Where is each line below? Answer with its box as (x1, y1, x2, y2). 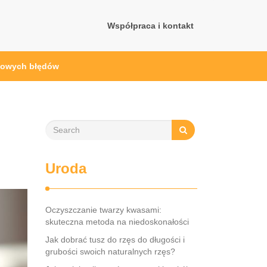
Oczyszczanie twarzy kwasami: (45, 205, 162, 215)
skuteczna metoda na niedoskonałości (45, 217, 189, 226)
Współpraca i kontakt (107, 21, 194, 30)
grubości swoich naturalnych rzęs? (45, 247, 175, 256)
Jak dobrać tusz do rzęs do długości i (45, 235, 185, 244)
